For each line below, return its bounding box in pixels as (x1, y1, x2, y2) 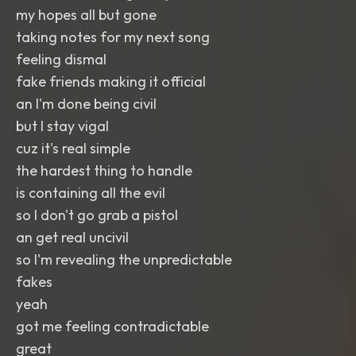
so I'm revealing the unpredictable (16, 250, 232, 269)
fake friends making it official (16, 72, 206, 91)
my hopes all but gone (16, 6, 157, 24)
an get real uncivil (16, 228, 129, 246)
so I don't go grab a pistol (16, 206, 178, 224)
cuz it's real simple (16, 139, 130, 157)
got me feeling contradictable (16, 317, 209, 335)
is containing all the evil (16, 184, 165, 202)
